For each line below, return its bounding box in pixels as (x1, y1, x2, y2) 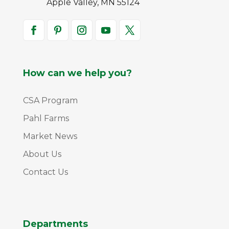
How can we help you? (22, 67, 132, 79)
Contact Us (22, 167, 68, 177)
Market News (22, 131, 77, 141)
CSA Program (22, 95, 78, 105)
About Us (22, 149, 61, 159)
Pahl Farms (22, 113, 69, 123)
